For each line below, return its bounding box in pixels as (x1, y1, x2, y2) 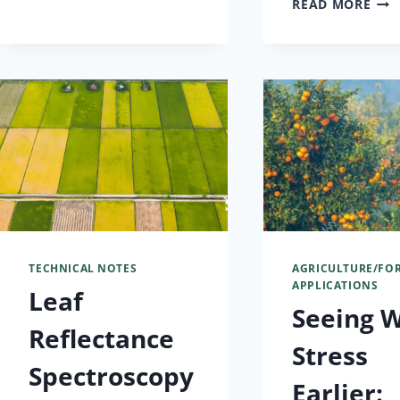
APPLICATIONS (292, 277, 379, 292)
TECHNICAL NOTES (29, 260, 137, 275)
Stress (292, 337, 369, 372)
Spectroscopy (29, 358, 195, 393)
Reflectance (29, 321, 175, 355)
